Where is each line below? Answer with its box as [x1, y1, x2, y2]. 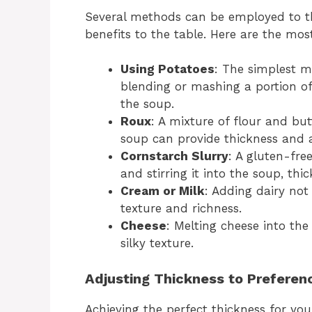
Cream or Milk [120, 184, 205, 198]
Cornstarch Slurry [120, 149, 228, 164]
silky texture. [120, 236, 194, 251]
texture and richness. [120, 201, 242, 216]
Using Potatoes [120, 62, 214, 77]
